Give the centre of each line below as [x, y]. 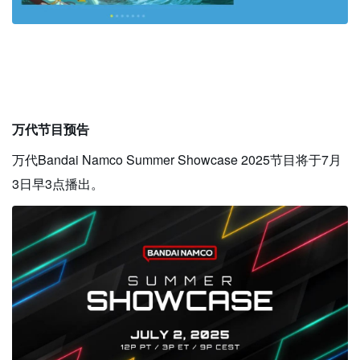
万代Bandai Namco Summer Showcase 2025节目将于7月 [177, 160]
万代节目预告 [51, 129]
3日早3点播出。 [58, 184]
